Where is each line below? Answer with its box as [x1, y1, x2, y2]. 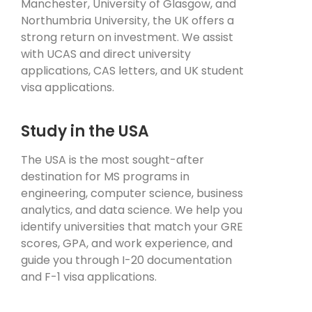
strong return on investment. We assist [21, 29, 233, 46]
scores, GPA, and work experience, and [21, 235, 233, 252]
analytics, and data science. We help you [21, 202, 242, 219]
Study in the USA [21, 120, 149, 143]
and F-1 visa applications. [21, 269, 157, 286]
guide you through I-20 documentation [21, 252, 232, 269]
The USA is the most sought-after [21, 152, 204, 169]
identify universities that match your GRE [21, 219, 243, 235]
